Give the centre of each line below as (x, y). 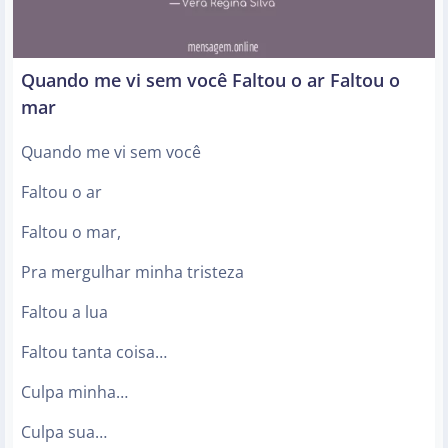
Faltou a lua (64, 312)
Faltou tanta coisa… (94, 352)
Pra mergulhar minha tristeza (132, 272)
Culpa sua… (64, 432)
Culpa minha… (74, 392)
